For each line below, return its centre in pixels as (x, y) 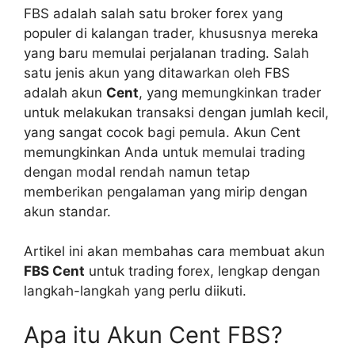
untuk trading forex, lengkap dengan (202, 271)
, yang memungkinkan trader (230, 92)
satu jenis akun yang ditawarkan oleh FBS (157, 73)
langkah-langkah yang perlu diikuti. (135, 291)
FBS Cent (54, 271)
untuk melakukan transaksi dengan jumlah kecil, (176, 112)
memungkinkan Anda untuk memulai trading (164, 152)
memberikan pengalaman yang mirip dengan (166, 191)
